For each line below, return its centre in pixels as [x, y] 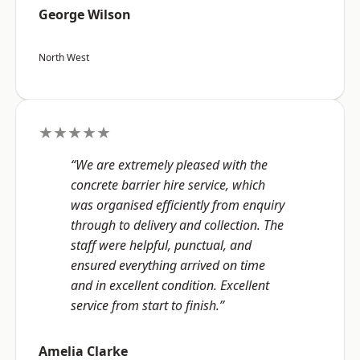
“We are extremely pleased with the [169, 165]
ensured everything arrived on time [168, 266]
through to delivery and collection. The [177, 225]
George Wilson [85, 15]
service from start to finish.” [147, 306]
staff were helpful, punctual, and [161, 245]
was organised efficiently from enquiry [178, 205]
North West [64, 58]
